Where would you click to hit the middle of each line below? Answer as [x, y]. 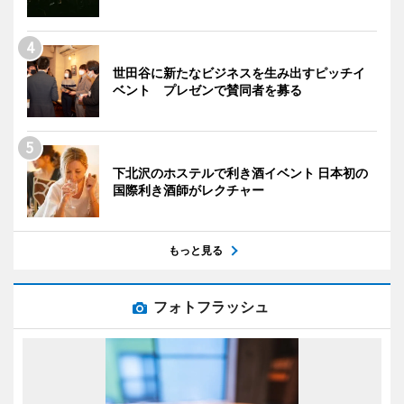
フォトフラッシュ [211, 306]
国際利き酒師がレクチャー [188, 189]
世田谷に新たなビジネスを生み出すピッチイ [239, 72]
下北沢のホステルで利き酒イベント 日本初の [240, 172]
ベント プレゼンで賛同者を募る [207, 89]
